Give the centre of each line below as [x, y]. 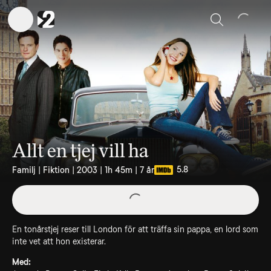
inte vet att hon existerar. [59, 241]
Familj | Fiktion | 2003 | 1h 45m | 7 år [83, 170]
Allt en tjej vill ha [80, 151]
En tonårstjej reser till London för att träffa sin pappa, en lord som [135, 229]
